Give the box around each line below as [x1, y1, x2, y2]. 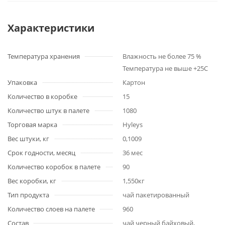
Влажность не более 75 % [123, 52, 201, 61]
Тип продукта [8, 190, 49, 199]
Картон [123, 78, 145, 87]
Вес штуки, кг [8, 134, 49, 143]
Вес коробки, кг [8, 176, 56, 185]
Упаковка [8, 78, 37, 87]
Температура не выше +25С [123, 64, 208, 73]
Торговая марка [8, 120, 57, 129]
